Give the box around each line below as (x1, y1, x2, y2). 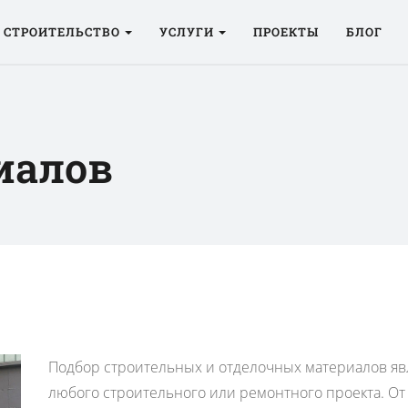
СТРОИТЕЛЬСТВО (4, 24, 121, 40)
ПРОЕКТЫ (252, 24, 319, 40)
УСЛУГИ (158, 24, 214, 40)
